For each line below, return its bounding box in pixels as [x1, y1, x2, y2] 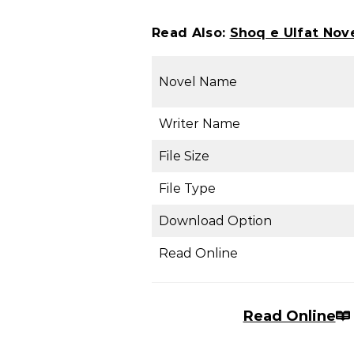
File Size [159, 149, 209, 164]
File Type [159, 181, 216, 197]
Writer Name [159, 116, 240, 132]
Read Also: [152, 25, 230, 41]
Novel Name [159, 74, 237, 90]
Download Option [159, 213, 272, 229]
